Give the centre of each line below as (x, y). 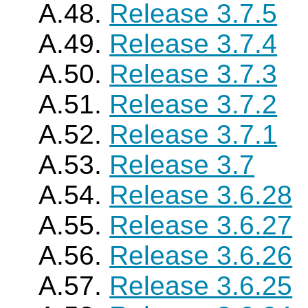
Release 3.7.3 (194, 74)
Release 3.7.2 (194, 104)
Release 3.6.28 (201, 195)
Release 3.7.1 (194, 134)
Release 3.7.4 (194, 44)
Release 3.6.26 (201, 255)
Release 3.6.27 (201, 225)
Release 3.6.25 (201, 286)
